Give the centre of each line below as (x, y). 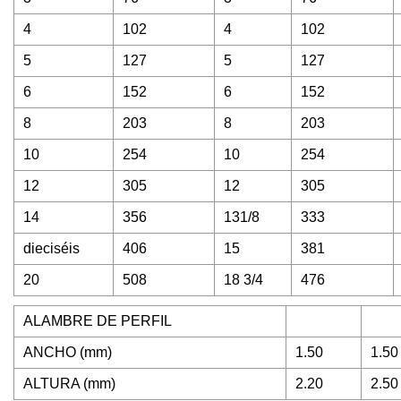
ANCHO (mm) (68, 353)
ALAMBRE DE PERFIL (98, 321)
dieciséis (51, 249)
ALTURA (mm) (69, 384)
